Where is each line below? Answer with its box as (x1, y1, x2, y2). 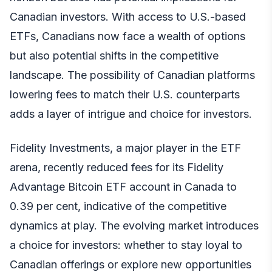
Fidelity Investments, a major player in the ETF (10, 141, 241, 155)
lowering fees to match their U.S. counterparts (10, 88, 240, 101)
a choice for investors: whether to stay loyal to (10, 239, 242, 252)
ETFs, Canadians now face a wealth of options (10, 30, 245, 43)
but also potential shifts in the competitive (10, 49, 219, 63)
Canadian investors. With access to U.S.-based (10, 10, 246, 24)
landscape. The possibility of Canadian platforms (10, 69, 255, 82)
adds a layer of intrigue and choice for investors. (10, 107, 252, 121)
